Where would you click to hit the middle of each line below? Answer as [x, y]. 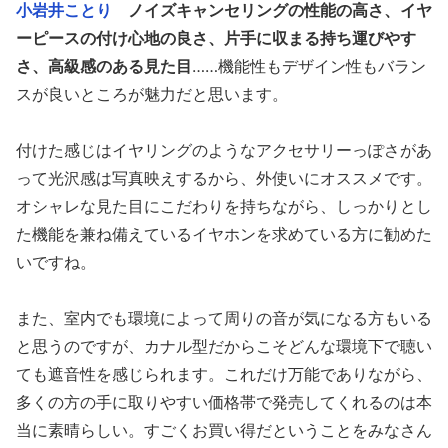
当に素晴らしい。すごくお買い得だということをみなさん [224, 430]
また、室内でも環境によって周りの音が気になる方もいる [224, 318]
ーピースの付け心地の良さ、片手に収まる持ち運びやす [216, 38]
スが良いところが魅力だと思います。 [152, 94]
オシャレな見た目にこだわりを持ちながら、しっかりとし [224, 206]
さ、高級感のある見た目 [104, 66]
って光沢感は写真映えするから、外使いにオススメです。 [224, 178]
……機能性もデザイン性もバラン [309, 66]
